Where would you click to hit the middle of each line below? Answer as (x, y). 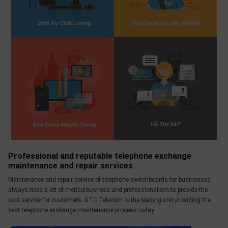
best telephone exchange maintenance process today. (82, 210)
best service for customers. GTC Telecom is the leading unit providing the (109, 200)
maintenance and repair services (70, 165)
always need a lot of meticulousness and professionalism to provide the (108, 190)
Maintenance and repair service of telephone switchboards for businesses (109, 179)
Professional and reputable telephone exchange (100, 156)
